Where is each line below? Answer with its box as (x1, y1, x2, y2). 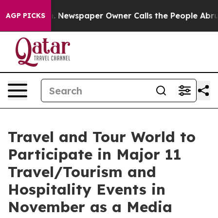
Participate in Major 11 (8, 145, 182, 163)
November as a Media (8, 198, 172, 216)
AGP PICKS (6, 11, 45, 20)
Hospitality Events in (8, 180, 165, 199)
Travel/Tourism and (8, 163, 156, 181)
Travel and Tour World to (8, 127, 196, 146)
